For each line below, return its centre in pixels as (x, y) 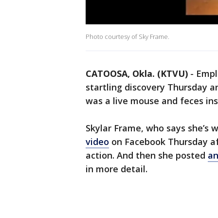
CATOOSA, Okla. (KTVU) (137, 74)
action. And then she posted (147, 155)
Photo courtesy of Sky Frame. (128, 37)
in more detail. (118, 169)
